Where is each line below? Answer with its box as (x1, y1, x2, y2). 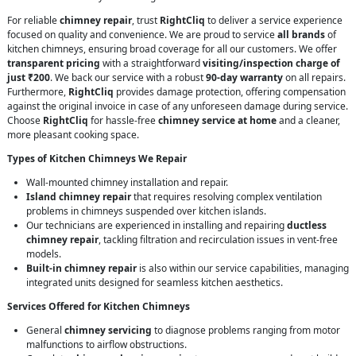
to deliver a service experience (205, 14, 342, 28)
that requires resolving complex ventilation (131, 190, 322, 204)
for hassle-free (88, 114, 158, 128)
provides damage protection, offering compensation (114, 85, 346, 99)
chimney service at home (158, 114, 277, 128)
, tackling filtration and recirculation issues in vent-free (99, 233, 338, 247)
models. (26, 247, 61, 261)
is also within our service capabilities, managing (137, 261, 349, 276)
